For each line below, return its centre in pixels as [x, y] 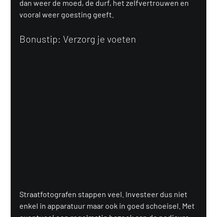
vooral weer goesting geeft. [67, 14]
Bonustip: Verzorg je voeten [78, 39]
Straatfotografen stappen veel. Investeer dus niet [104, 194]
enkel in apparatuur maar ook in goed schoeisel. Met [108, 205]
